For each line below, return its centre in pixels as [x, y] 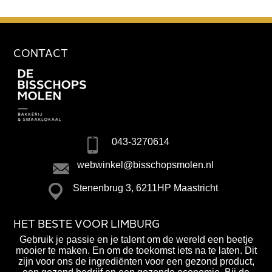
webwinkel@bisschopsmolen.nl [145, 165]
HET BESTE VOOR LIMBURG [87, 224]
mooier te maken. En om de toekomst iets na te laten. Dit [136, 250]
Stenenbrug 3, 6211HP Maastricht [145, 188]
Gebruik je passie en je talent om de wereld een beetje [136, 239]
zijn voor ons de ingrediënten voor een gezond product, [136, 261]
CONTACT [41, 54]
